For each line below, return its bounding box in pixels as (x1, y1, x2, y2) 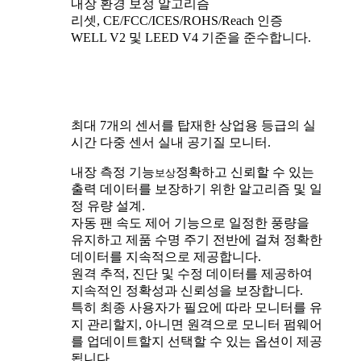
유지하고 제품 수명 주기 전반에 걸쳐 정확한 (71, 232, 322, 247)
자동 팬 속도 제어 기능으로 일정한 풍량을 (71, 215, 309, 230)
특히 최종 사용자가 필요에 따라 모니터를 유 (71, 300, 322, 314)
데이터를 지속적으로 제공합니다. (71, 249, 261, 263)
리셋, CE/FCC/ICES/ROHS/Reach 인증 (71, 13, 283, 27)
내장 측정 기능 (71, 164, 155, 179)
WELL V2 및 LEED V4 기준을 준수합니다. (71, 30, 311, 44)
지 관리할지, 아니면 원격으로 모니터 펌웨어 (71, 317, 322, 331)
